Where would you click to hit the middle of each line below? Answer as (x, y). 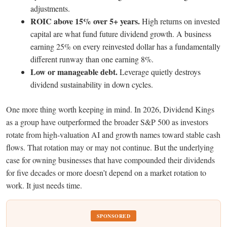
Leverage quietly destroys (159, 71)
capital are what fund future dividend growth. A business (121, 33)
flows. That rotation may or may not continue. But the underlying (110, 147)
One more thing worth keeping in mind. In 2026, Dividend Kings (110, 109)
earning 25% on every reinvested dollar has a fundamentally (125, 46)
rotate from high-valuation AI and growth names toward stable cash (113, 134)
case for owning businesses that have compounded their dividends (110, 160)
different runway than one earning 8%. (92, 59)
